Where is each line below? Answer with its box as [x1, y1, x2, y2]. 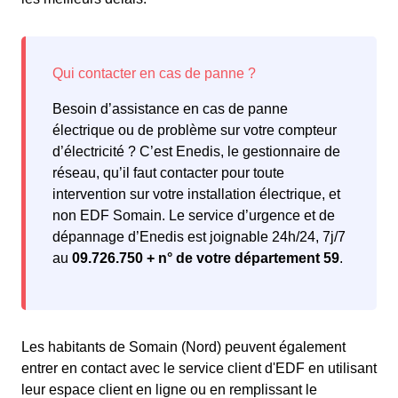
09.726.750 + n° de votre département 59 [72, 251, 339, 267]
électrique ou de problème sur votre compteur [52, 123, 337, 139]
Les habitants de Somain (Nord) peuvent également [21, 339, 346, 355]
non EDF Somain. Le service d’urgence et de [52, 208, 335, 224]
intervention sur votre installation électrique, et [52, 187, 340, 203]
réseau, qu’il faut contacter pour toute [52, 165, 284, 181]
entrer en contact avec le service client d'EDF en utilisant [21, 361, 377, 377]
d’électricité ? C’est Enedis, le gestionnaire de [52, 144, 340, 160]
